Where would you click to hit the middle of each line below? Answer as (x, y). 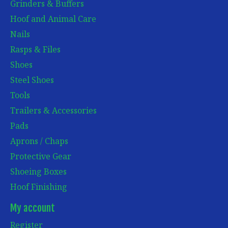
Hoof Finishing (39, 187)
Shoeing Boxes (38, 172)
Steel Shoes (32, 80)
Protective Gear (41, 156)
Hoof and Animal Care (53, 19)
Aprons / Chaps (39, 141)
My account (33, 208)
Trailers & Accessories (53, 111)
